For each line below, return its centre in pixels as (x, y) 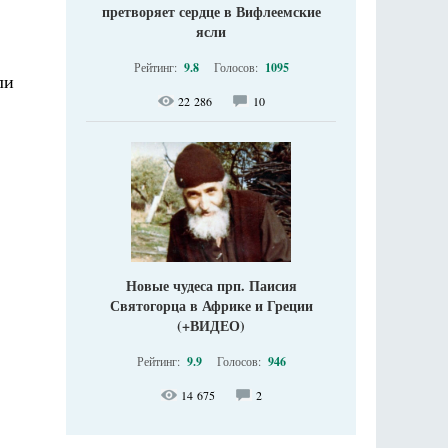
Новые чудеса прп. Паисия (211, 285)
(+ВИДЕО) (211, 325)
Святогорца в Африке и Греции (211, 305)
